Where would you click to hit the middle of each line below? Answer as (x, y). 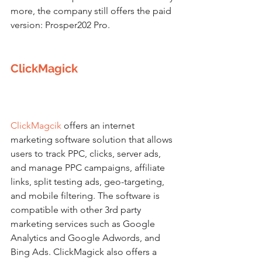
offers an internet (99, 125)
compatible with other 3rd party (77, 209)
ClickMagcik (36, 125)
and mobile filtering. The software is (86, 195)
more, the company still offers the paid (92, 11)
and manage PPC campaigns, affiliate (89, 167)
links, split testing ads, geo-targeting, (89, 181)
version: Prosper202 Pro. (60, 25)
